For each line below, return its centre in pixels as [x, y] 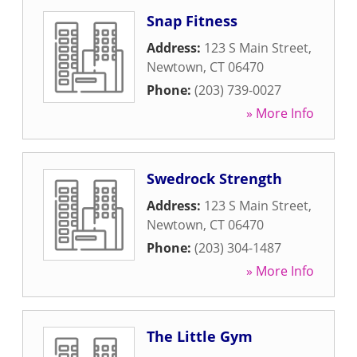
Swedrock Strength [214, 178]
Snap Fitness [192, 21]
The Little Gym [200, 336]
